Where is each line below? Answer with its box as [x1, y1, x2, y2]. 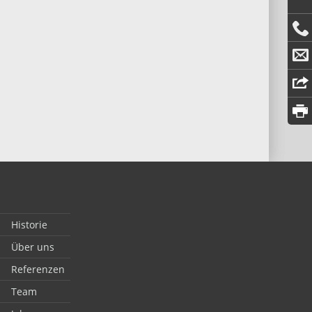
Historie [10, 218, 47, 231]
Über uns [10, 240, 54, 253]
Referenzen [10, 263, 65, 276]
